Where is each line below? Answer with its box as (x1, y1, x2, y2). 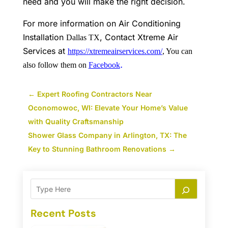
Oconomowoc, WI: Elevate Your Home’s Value (27, 103, 188, 112)
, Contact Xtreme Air (99, 32, 178, 43)
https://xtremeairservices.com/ (67, 47, 162, 56)
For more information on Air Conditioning (22, 18, 181, 29)
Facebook (88, 61, 120, 70)
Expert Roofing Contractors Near (37, 90, 152, 99)
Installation (22, 32, 66, 43)
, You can (162, 47, 192, 56)
